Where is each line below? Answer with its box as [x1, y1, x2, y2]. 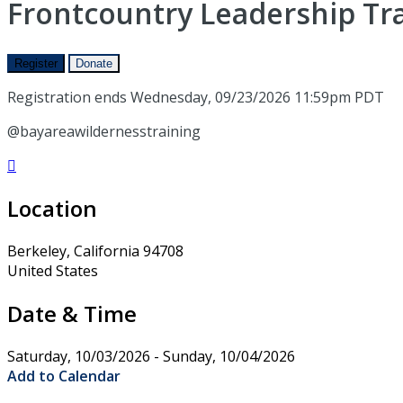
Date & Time [7, 298, 137, 328]
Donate [76, 56, 112, 70]
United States [7, 260, 98, 281]
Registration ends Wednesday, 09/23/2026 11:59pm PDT [7, 86, 384, 107]
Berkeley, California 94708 [7, 240, 184, 261]
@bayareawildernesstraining [7, 121, 201, 141]
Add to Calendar [7, 365, 121, 386]
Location [7, 193, 97, 223]
